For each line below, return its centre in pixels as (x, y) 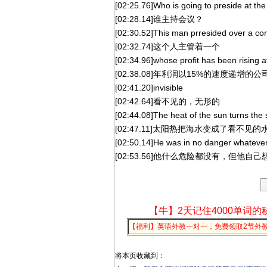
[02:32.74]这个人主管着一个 (167, 46)
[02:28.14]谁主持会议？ (159, 19)
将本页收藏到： (140, 256)
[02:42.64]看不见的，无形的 (167, 101)
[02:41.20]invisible (149, 88)
